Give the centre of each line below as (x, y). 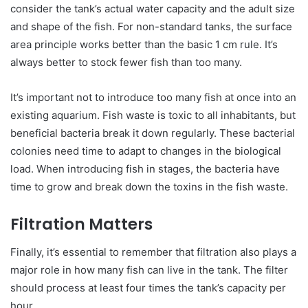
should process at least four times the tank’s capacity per (148, 287)
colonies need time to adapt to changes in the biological (146, 151)
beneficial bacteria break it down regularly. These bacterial (153, 133)
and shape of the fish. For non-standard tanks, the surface (151, 27)
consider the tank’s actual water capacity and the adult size (153, 9)
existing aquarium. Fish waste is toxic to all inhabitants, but (153, 115)
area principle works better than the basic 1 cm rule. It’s (144, 45)
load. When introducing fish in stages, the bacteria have (145, 169)
